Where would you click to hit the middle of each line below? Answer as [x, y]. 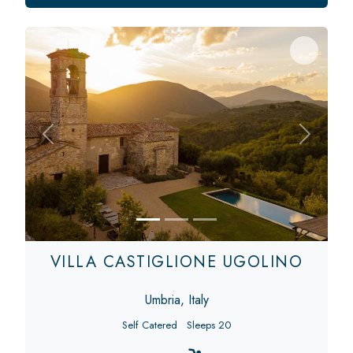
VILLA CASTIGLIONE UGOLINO [176, 262]
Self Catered [150, 325]
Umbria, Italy [176, 299]
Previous [70, 142]
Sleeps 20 [209, 325]
